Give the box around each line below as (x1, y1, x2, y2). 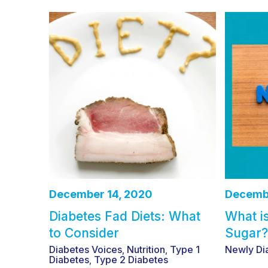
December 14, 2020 (49, 187, 153, 200)
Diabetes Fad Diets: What (49, 208, 200, 224)
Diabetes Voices (49, 243, 122, 255)
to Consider (49, 225, 119, 240)
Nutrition (127, 243, 165, 255)
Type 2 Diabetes (94, 253, 168, 266)
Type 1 (170, 243, 200, 255)
